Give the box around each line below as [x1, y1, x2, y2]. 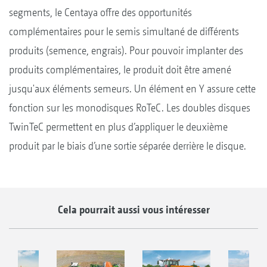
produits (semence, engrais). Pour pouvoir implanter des [9, 44, 243, 57]
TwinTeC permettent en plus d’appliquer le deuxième [9, 120, 228, 133]
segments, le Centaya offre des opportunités [9, 5, 192, 18]
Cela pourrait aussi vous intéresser [57, 203, 210, 216]
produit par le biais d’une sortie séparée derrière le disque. [9, 139, 246, 152]
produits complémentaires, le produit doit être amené [9, 63, 231, 76]
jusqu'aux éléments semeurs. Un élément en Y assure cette [9, 82, 256, 95]
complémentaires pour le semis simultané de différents [9, 24, 239, 38]
